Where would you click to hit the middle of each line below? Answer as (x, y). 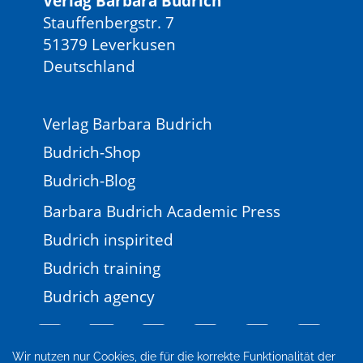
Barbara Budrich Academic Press (162, 211)
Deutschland (90, 66)
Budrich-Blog (90, 180)
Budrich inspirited (109, 239)
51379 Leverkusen (110, 44)
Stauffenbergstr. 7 (109, 22)
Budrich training (102, 268)
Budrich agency (99, 296)
